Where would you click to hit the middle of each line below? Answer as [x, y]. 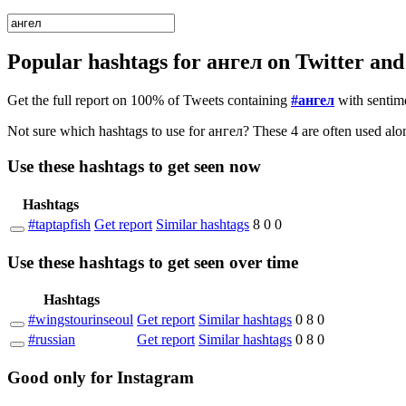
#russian [52, 340]
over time [264, 262]
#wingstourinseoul [81, 320]
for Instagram [140, 377]
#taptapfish [59, 224]
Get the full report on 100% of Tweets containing [149, 101]
